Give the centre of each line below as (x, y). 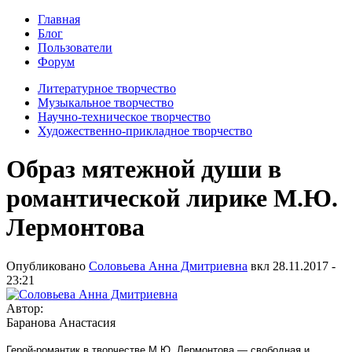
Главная (59, 19)
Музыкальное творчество (106, 103)
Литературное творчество (107, 88)
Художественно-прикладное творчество (145, 131)
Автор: (26, 308)
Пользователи (75, 48)
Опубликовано (48, 266)
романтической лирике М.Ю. (172, 198)
